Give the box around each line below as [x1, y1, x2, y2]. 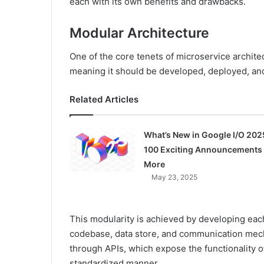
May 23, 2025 [151, 173, 197, 182]
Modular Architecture [70, 24, 209, 41]
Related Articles [70, 94, 138, 105]
